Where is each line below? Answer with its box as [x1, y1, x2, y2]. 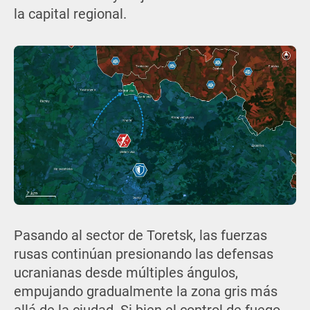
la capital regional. [13, 6, 127, 23]
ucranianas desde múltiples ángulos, [13, 265, 238, 282]
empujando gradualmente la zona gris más [13, 284, 277, 300]
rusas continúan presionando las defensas [13, 246, 273, 263]
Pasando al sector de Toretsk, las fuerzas [13, 228, 267, 244]
